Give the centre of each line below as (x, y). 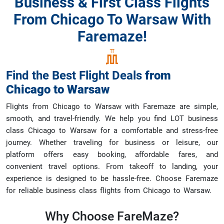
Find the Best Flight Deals (75, 75)
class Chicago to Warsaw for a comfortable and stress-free (112, 130)
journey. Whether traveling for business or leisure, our (112, 142)
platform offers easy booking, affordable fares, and (112, 154)
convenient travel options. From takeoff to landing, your (112, 166)
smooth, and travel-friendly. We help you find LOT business (112, 118)
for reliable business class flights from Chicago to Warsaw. (109, 190)
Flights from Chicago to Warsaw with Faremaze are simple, (112, 106)
